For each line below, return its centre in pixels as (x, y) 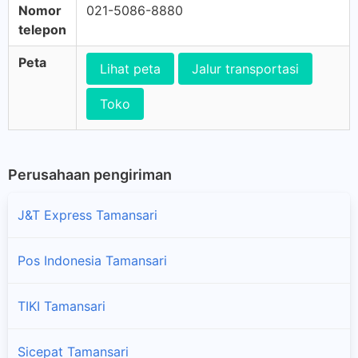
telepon (42, 30)
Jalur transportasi (245, 69)
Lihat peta (130, 69)
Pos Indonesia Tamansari (92, 260)
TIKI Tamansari (62, 306)
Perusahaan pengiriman (90, 175)
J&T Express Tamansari (88, 215)
